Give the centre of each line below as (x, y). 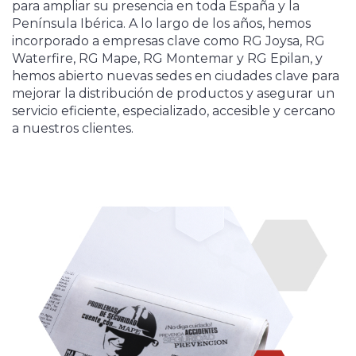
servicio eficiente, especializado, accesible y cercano (174, 111)
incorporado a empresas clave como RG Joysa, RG (168, 41)
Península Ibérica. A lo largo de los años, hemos (161, 24)
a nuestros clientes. (73, 129)
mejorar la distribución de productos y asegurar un (173, 94)
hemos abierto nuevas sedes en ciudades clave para (176, 76)
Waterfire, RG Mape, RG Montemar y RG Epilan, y (167, 59)
